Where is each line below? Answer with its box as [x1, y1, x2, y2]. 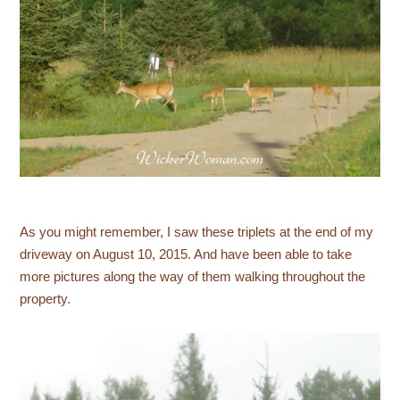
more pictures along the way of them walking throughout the [20, 270, 366, 285]
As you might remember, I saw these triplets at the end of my [20, 225, 374, 240]
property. [20, 292, 71, 307]
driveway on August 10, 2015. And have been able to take [20, 247, 353, 262]
